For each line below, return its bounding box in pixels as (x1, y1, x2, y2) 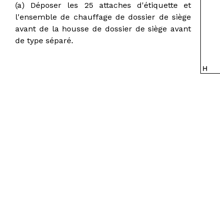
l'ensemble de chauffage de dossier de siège (15, 12, 191, 22)
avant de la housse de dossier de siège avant (15, 24, 191, 33)
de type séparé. (15, 35, 73, 45)
